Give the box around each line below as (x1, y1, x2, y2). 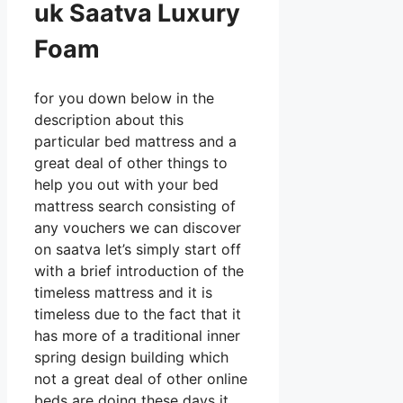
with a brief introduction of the (34, 262, 244, 281)
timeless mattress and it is (34, 283, 212, 302)
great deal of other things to (34, 154, 228, 173)
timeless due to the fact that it (34, 305, 241, 324)
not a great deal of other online (34, 370, 247, 389)
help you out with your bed (34, 175, 219, 194)
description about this (34, 111, 184, 130)
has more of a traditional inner (34, 327, 240, 345)
